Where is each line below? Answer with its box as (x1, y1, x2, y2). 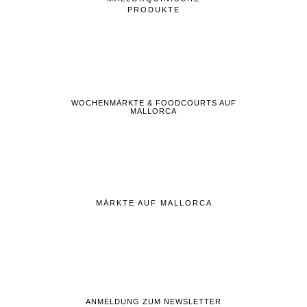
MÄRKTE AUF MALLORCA (95, 198, 212, 207)
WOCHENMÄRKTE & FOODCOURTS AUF (71, 98, 236, 107)
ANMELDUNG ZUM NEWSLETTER (86, 297, 221, 306)
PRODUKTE (127, 5, 180, 14)
